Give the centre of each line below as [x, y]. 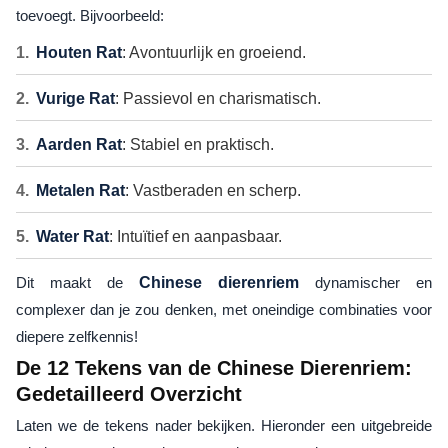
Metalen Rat [80, 191]
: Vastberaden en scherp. [213, 191]
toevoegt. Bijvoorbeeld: [90, 16]
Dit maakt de [77, 283]
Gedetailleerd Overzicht [129, 394]
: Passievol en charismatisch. [218, 99]
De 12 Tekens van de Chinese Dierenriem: [214, 368]
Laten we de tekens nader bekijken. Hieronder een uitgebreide [224, 426]
